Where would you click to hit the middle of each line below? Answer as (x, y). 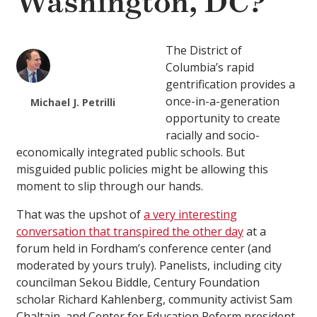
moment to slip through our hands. (110, 186)
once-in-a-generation (222, 102)
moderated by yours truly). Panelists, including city (149, 266)
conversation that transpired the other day (130, 232)
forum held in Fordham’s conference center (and (144, 249)
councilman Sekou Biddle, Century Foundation (138, 283)
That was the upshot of (80, 215)
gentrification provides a (230, 85)
